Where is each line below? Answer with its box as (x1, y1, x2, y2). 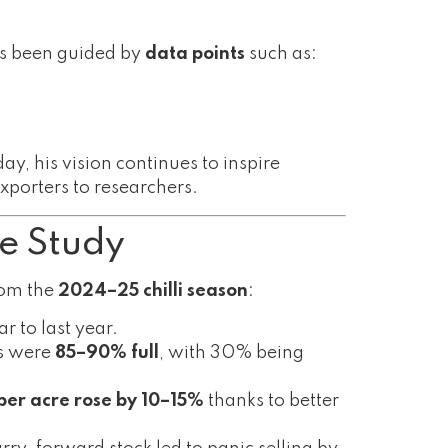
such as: (245, 44, 317, 63)
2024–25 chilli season (58, 281, 248, 300)
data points (145, 44, 245, 63)
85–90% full (55, 343, 159, 362)
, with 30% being (159, 343, 304, 362)
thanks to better (204, 391, 339, 410)
